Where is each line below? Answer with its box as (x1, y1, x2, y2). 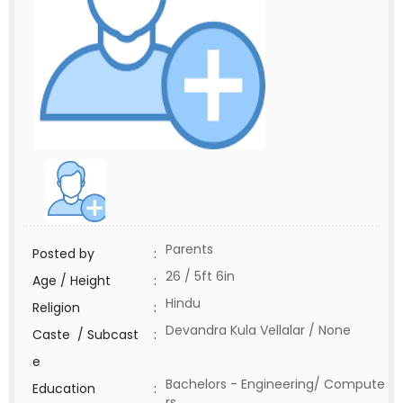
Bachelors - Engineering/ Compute (166, 375, 385, 393)
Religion (32, 299, 80, 317)
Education (32, 380, 95, 398)
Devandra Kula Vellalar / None (166, 321, 351, 339)
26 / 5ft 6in (166, 267, 235, 285)
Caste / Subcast (32, 326, 139, 344)
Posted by (32, 245, 94, 263)
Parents (166, 240, 213, 258)
